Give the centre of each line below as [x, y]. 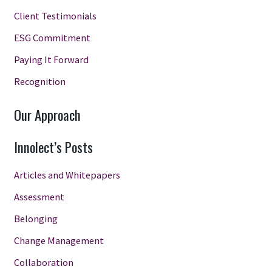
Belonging [36, 218]
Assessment [39, 196]
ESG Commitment [52, 38]
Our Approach [47, 114]
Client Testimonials [55, 16]
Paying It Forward [51, 60]
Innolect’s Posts [53, 147]
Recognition [39, 82]
